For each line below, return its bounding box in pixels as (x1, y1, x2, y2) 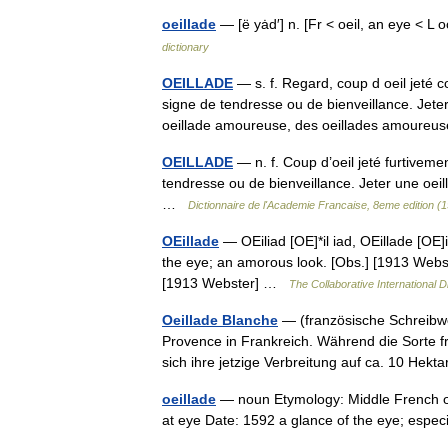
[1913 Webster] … (162, 275, 289, 291)
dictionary (162, 41, 209, 53)
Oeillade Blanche (162, 312, 278, 328)
